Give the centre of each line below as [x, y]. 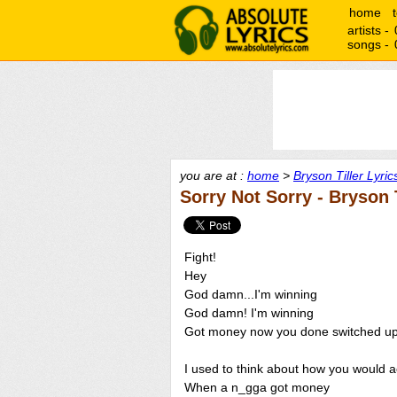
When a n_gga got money [257, 387]
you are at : [214, 175]
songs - [370, 44]
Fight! [200, 257]
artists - [370, 30]
